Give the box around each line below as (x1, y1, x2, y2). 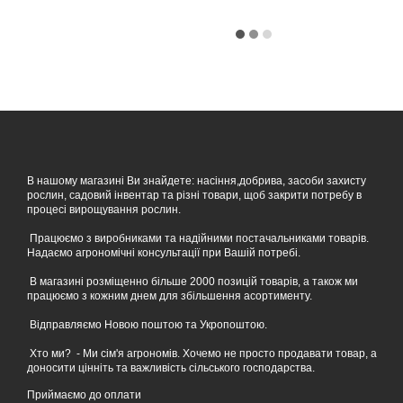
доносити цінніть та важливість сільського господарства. (27, 361, 315, 374)
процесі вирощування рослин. (27, 202, 181, 216)
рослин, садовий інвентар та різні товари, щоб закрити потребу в (27, 188, 362, 201)
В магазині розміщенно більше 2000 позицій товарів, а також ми (27, 274, 358, 288)
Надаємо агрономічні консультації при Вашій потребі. (27, 246, 300, 259)
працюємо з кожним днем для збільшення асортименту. (27, 289, 312, 302)
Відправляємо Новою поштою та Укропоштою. (27, 318, 267, 331)
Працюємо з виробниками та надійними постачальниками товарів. (27, 231, 369, 245)
